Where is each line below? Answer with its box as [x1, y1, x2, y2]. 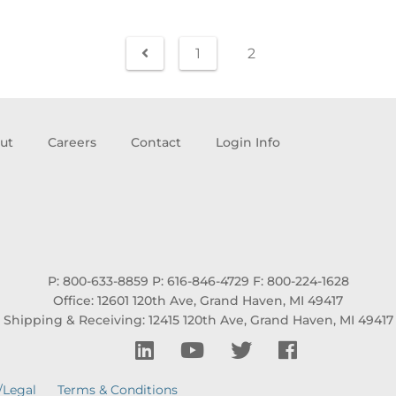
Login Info [216, 133, 280, 150]
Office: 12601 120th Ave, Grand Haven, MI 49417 [53, 293, 343, 309]
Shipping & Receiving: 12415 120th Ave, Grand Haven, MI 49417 [3, 312, 393, 329]
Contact [131, 133, 181, 150]
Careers [48, 133, 96, 150]
